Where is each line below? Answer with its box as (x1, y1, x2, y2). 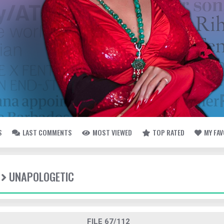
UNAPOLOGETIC (9, 168, 74, 185)
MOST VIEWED (92, 127, 132, 137)
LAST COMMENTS (22, 127, 72, 137)
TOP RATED (152, 127, 184, 137)
